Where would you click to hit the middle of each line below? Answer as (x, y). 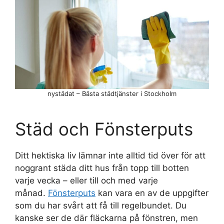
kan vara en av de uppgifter (152, 193)
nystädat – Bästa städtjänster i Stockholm (112, 94)
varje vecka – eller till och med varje (86, 181)
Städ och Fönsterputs (104, 129)
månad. (31, 193)
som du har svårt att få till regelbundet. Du (101, 206)
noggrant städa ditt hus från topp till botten (102, 168)
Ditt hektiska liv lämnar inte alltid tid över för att (110, 156)
